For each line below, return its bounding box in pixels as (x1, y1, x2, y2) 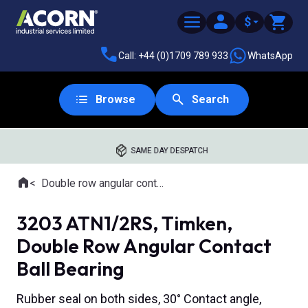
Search (192, 93, 229, 106)
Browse (96, 93, 135, 106)
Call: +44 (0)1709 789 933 (118, 49, 228, 61)
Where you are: (16, 184, 87, 197)
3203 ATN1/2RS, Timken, (16, 211, 232, 235)
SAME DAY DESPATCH (131, 146, 208, 155)
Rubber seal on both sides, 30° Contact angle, (16, 291, 261, 307)
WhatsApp (247, 49, 293, 61)
